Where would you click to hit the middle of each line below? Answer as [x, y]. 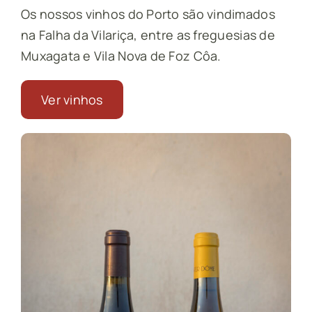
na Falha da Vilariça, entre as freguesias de [148, 34]
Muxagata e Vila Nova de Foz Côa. [121, 55]
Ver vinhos [72, 99]
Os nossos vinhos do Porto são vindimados [148, 14]
